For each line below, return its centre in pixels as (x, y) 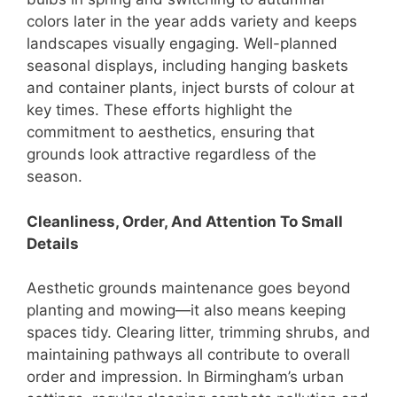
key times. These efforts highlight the (160, 110)
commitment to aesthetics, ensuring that (171, 132)
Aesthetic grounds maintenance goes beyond (189, 288)
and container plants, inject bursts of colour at (191, 88)
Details (53, 243)
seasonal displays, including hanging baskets (187, 66)
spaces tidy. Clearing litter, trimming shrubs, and (198, 333)
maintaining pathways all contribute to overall (188, 355)
